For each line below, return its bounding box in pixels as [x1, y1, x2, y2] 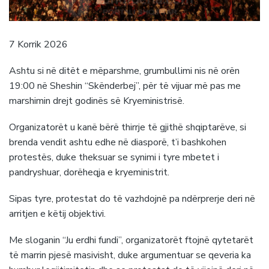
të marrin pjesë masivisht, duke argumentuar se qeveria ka [9, 249, 251, 262]
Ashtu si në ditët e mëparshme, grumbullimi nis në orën [9, 64, 240, 77]
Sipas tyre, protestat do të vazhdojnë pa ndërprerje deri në [9, 192, 255, 206]
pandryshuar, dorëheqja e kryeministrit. [9, 166, 169, 180]
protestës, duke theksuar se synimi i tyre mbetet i [9, 151, 219, 165]
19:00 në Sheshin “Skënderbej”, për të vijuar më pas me [9, 79, 241, 92]
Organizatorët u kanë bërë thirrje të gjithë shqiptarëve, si [9, 121, 246, 134]
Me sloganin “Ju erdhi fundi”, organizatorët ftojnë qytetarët [9, 234, 253, 247]
